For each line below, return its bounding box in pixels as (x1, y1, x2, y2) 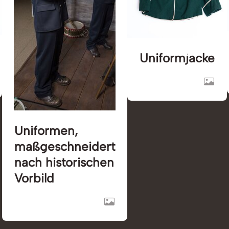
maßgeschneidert (14, 139, 115, 154)
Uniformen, (14, 123, 78, 138)
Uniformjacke (140, 50, 215, 65)
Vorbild (14, 170, 54, 186)
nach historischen (14, 154, 114, 170)
